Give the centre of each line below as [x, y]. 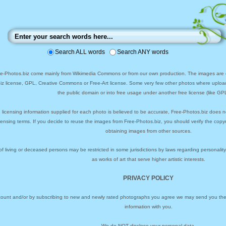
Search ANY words [143, 52]
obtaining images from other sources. [148, 131]
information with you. [148, 207]
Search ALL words [80, 52]
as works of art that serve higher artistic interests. [148, 159]
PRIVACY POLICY [148, 178]
